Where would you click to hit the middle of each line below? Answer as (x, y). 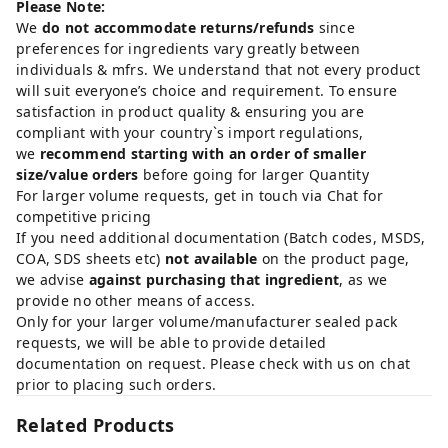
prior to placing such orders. (116, 384)
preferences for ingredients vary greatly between (188, 48)
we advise (52, 279)
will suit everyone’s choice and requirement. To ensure (207, 90)
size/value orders (77, 174)
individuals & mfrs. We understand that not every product (218, 69)
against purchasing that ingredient (214, 279)
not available (211, 258)
